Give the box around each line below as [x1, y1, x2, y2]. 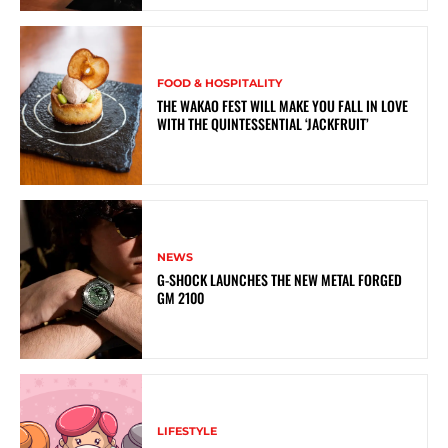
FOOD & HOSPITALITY [157, 75, 283, 90]
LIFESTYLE [157, 423, 218, 438]
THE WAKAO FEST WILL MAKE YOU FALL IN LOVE [157, 94, 409, 116]
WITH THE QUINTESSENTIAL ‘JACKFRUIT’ [157, 112, 370, 134]
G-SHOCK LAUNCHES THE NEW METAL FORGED [157, 268, 403, 290]
